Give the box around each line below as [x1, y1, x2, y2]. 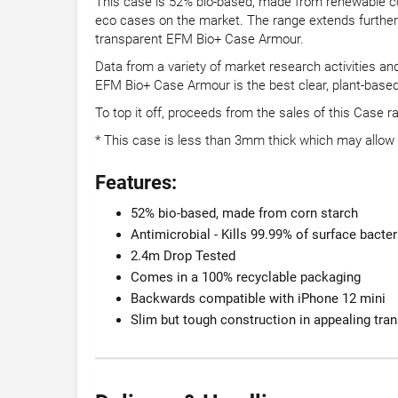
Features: [95, 171, 177, 195]
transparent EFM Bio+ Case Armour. [95, 31, 304, 48]
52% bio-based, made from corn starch [131, 205, 358, 222]
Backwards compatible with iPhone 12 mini [131, 291, 386, 307]
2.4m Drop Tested [131, 248, 235, 265]
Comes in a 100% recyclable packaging [131, 269, 361, 286]
